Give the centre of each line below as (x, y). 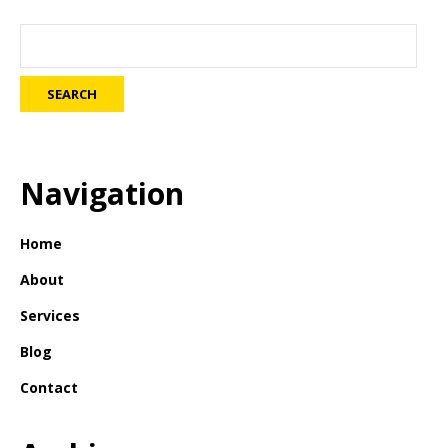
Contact (49, 387)
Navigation (102, 193)
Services (50, 315)
